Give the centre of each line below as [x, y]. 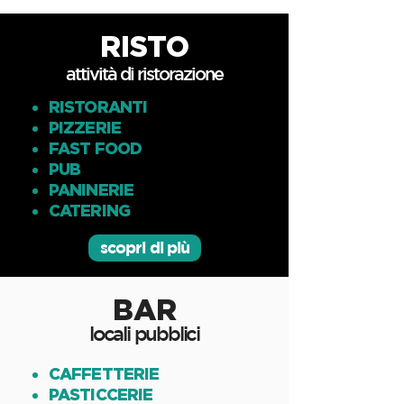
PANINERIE [91, 189]
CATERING [89, 210]
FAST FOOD [95, 148]
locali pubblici [144, 333]
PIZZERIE [85, 127]
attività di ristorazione [144, 73]
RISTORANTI [98, 106]
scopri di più [145, 248]
